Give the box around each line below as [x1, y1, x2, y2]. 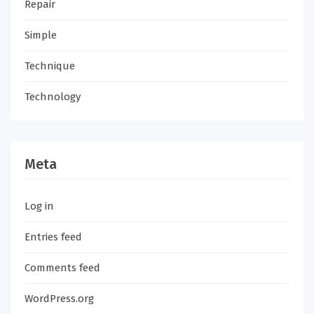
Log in [25, 200, 54, 212]
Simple [25, 29, 57, 41]
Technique [25, 60, 75, 72]
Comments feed [25, 261, 100, 274]
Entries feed [25, 231, 82, 243]
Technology [25, 90, 81, 103]
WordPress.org [25, 292, 94, 305]
